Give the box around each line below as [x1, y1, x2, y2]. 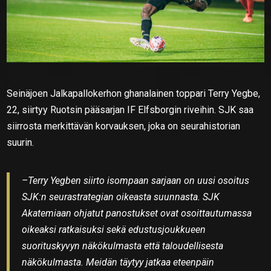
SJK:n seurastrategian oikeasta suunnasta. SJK [22, 191, 220, 203]
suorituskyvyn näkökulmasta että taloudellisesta [22, 240, 224, 252]
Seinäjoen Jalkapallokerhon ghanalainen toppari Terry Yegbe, [7, 87, 261, 99]
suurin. [7, 136, 34, 148]
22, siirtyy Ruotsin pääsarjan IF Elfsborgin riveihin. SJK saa [7, 103, 254, 116]
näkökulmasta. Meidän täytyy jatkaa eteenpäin [22, 256, 215, 268]
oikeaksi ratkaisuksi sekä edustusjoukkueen [22, 223, 206, 235]
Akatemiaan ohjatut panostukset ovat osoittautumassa [22, 207, 252, 219]
